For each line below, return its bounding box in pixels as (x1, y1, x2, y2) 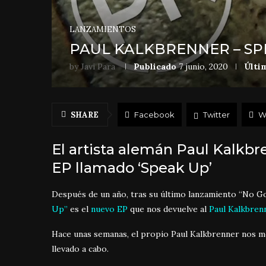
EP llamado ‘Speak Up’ (52, 159, 212, 176)
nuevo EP (91, 203, 128, 214)
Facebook (134, 109, 175, 119)
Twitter (203, 109, 230, 119)
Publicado (134, 61, 176, 72)
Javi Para (81, 61, 115, 72)
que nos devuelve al (128, 203, 209, 214)
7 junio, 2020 (179, 61, 228, 72)
